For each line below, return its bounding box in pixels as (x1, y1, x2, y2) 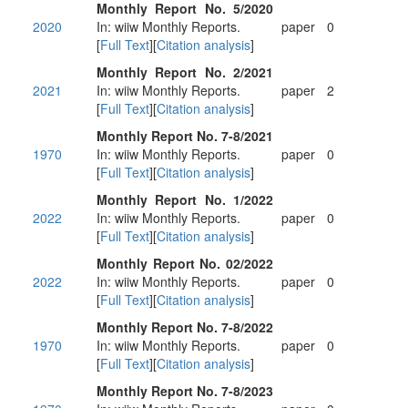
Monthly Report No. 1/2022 (97, 190, 273, 209)
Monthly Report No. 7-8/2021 (97, 127, 273, 145)
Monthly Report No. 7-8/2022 (97, 318, 273, 336)
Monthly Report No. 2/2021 (97, 63, 273, 81)
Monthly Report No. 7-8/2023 (97, 382, 273, 400)
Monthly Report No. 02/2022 (97, 254, 273, 272)
